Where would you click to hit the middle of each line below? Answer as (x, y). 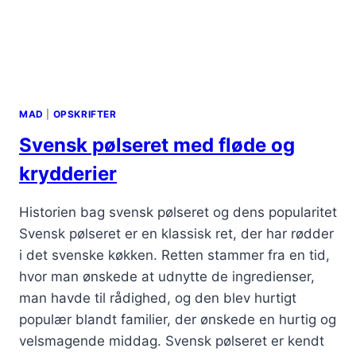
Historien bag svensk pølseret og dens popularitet (178, 213)
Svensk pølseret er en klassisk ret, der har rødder (176, 234)
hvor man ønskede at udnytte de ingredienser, (167, 277)
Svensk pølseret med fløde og (157, 145)
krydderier (68, 174)
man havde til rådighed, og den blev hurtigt (158, 298)
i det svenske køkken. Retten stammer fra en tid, (174, 255)
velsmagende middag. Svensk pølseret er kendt (172, 341)
